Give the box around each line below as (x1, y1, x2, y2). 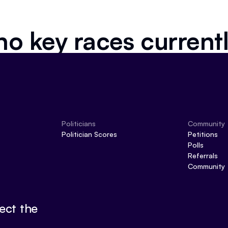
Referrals (187, 151, 218, 160)
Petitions (187, 130, 218, 138)
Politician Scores (62, 130, 117, 138)
